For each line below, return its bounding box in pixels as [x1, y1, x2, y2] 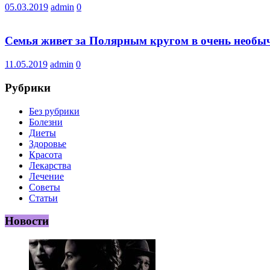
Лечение [29, 171, 64, 181]
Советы [29, 181, 60, 192]
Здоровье [29, 138, 66, 149]
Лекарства [29, 160, 71, 171]
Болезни [29, 116, 63, 127]
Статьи [29, 192, 58, 203]
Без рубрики [29, 105, 80, 116]
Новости [5, 215, 49, 228]
